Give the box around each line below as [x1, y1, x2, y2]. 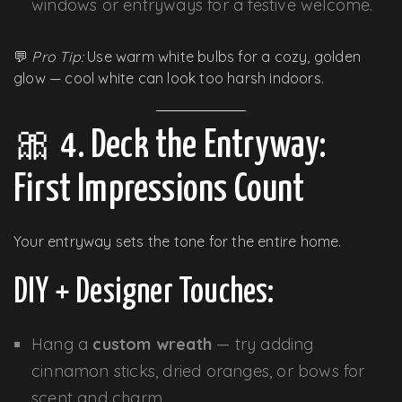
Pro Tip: [31, 47, 84, 66]
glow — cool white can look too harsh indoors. [13, 68, 325, 87]
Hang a [31, 333, 93, 354]
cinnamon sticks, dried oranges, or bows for [31, 360, 365, 381]
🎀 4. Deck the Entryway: [13, 127, 327, 165]
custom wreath [92, 333, 213, 354]
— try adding [212, 333, 314, 354]
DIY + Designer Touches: [13, 275, 275, 310]
